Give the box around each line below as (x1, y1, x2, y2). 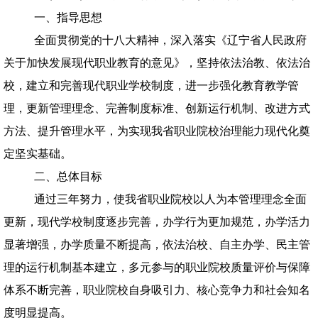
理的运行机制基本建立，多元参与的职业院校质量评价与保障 (4, 261, 310, 273)
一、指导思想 (34, 11, 103, 23)
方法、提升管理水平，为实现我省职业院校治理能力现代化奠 (4, 125, 310, 137)
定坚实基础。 (4, 148, 72, 160)
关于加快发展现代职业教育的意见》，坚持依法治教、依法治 (4, 57, 310, 69)
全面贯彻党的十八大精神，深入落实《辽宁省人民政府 (33, 34, 307, 46)
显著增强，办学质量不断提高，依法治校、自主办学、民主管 (4, 238, 310, 251)
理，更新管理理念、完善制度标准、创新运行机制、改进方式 (4, 102, 310, 114)
